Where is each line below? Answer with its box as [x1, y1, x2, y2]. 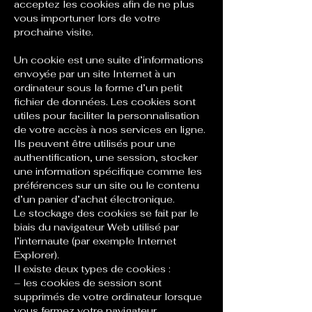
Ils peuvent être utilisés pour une [14, 137, 175, 150]
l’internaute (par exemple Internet [14, 235, 176, 247]
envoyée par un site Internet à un [14, 68, 175, 80]
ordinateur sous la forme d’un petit [14, 81, 182, 94]
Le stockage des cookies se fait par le [14, 207, 198, 219]
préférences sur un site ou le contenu [14, 179, 199, 192]
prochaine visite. [14, 26, 93, 38]
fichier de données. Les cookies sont [14, 95, 196, 108]
